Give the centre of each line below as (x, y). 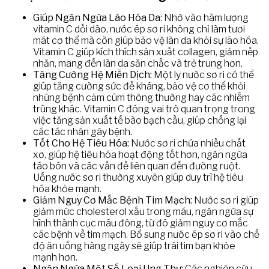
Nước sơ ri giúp (225, 200)
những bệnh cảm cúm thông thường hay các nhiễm (141, 97)
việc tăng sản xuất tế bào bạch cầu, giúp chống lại (140, 120)
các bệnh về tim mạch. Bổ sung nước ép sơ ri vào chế (146, 234)
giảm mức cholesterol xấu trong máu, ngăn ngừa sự (143, 211)
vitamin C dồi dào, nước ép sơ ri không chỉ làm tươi (139, 29)
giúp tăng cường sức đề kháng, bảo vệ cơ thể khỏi (139, 86)
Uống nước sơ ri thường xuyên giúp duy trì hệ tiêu (138, 177)
